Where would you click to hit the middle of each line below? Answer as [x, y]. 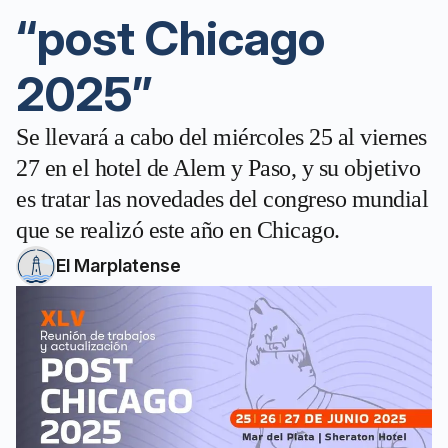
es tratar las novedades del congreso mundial [222, 199]
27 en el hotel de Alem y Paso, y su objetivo [218, 168]
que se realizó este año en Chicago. [178, 230]
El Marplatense [118, 265]
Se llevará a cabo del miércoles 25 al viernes [221, 137]
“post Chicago [170, 37]
